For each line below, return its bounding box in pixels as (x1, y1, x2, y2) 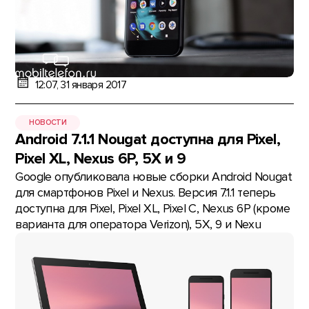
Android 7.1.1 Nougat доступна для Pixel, (15, 130, 281, 150)
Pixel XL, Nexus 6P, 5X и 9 (15, 150, 186, 169)
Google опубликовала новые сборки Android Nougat (15, 170, 292, 185)
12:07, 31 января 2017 (34, 78, 127, 92)
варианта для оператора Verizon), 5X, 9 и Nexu (15, 217, 261, 232)
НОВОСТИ (29, 118, 67, 127)
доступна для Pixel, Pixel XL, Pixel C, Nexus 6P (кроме (15, 201, 290, 217)
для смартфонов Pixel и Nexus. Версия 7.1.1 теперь (15, 186, 276, 201)
